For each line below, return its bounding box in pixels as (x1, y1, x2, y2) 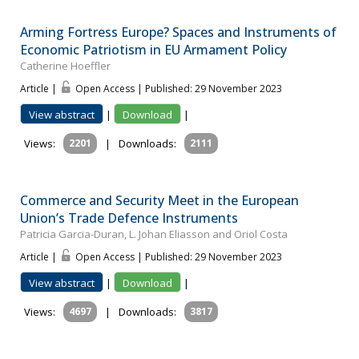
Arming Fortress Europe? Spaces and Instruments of (20, 23, 337, 42)
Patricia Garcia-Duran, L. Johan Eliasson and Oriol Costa (20, 227, 288, 242)
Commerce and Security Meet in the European (20, 192, 299, 210)
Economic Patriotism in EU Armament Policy (20, 41, 287, 59)
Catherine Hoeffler (20, 58, 111, 74)
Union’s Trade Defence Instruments (20, 209, 238, 228)
